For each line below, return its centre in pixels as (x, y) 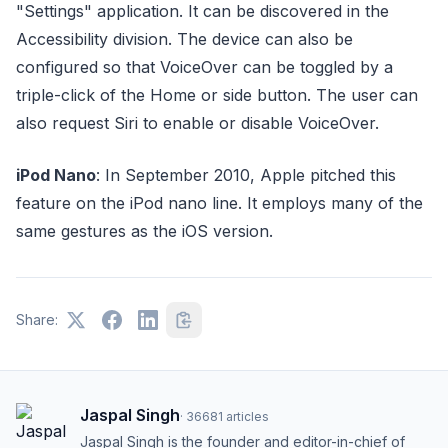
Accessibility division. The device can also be (184, 39)
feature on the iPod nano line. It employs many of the (219, 203)
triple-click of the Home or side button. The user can (217, 95)
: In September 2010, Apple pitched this (246, 175)
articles (247, 416)
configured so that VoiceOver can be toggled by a (204, 67)
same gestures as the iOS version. (144, 231)
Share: (37, 319)
